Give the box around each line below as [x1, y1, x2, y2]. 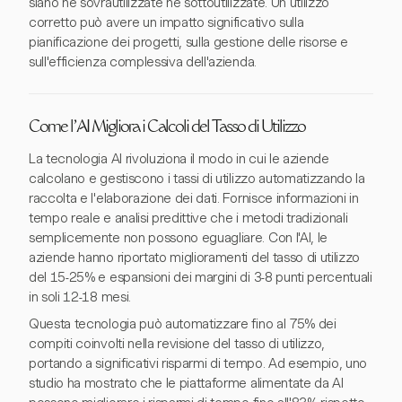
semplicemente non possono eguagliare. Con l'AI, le [29, 230, 328, 246]
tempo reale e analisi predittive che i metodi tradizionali [29, 210, 348, 226]
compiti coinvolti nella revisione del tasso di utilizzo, [29, 336, 326, 352]
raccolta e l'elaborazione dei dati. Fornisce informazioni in [29, 190, 359, 206]
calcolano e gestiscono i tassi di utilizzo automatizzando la [29, 170, 365, 187]
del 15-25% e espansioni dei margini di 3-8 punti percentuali [29, 269, 372, 285]
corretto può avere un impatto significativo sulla [29, 14, 304, 31]
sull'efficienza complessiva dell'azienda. [29, 54, 257, 70]
